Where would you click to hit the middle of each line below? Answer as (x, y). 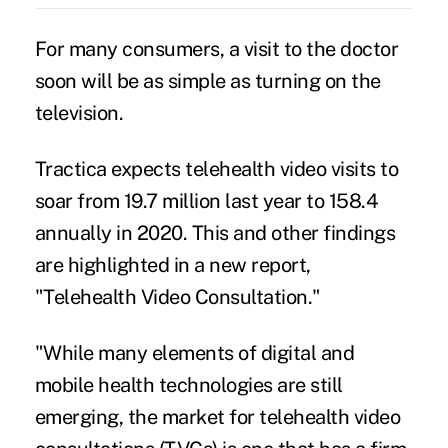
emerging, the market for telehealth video (217, 416)
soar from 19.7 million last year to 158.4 (206, 200)
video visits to (339, 168)
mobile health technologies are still (188, 384)
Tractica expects (110, 168)
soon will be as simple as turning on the (207, 80)
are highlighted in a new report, (172, 264)
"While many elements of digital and (194, 352)
